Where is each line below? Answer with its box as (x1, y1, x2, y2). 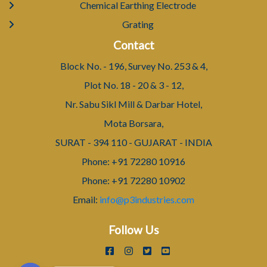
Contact (113, 38, 154, 52)
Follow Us (108, 222, 159, 237)
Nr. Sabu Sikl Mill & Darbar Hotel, (65, 98, 202, 110)
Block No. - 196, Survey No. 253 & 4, (60, 60, 207, 72)
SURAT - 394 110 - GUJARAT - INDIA (55, 136, 212, 148)
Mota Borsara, (104, 117, 163, 129)
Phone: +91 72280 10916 (82, 155, 185, 167)
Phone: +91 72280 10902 (82, 174, 185, 186)
